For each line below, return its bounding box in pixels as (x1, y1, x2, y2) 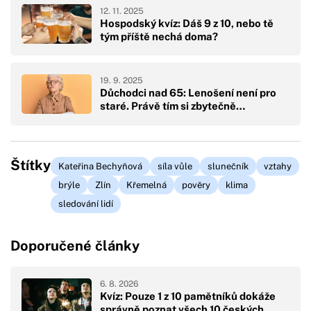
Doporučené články (10, 237, 140, 255)
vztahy (264, 160, 292, 171)
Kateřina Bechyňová (58, 160, 142, 171)
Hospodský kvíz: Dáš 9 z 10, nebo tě (100, 17, 274, 29)
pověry (182, 179, 210, 190)
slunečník (208, 160, 249, 171)
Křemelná (126, 179, 167, 190)
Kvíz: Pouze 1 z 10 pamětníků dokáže (100, 289, 276, 302)
